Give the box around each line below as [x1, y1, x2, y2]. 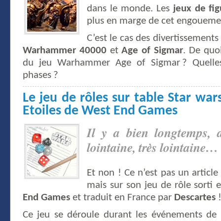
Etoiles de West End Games [23, 104, 178, 118]
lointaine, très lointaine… [87, 138, 219, 156]
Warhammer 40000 [23, 45, 107, 56]
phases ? [23, 70, 58, 81]
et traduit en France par [70, 192, 174, 203]
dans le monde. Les [87, 3, 173, 14]
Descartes [174, 192, 216, 203]
